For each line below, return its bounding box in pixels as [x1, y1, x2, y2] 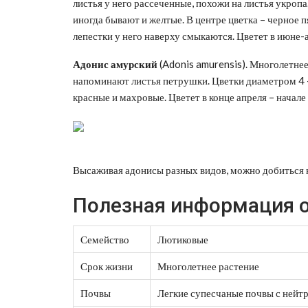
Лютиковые [157, 232, 208, 245]
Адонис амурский [73, 57, 157, 70]
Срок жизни [80, 259, 133, 272]
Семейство [80, 232, 129, 245]
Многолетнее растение [157, 259, 259, 272]
